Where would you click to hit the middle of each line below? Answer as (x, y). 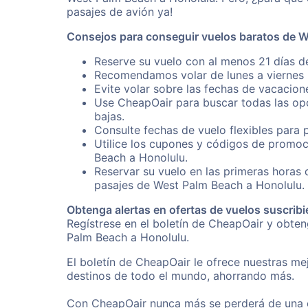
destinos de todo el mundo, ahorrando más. (180, 276)
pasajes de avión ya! (120, 12)
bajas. (109, 116)
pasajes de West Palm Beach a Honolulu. (199, 185)
